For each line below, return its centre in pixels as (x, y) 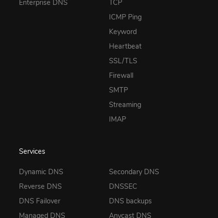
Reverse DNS (40, 186)
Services (32, 152)
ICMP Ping (125, 17)
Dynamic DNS (41, 172)
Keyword (123, 32)
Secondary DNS (134, 172)
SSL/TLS (123, 61)
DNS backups (130, 201)
